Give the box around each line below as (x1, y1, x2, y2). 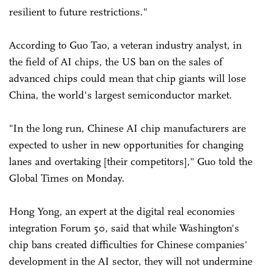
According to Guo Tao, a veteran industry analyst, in (9, 38, 242, 52)
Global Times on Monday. (9, 171, 128, 185)
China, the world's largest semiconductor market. (9, 88, 232, 102)
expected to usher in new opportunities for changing (9, 138, 243, 151)
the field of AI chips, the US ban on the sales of (9, 55, 223, 68)
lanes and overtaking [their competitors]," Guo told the (9, 154, 252, 168)
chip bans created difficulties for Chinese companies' (9, 237, 248, 251)
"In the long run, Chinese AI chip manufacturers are (9, 121, 246, 135)
